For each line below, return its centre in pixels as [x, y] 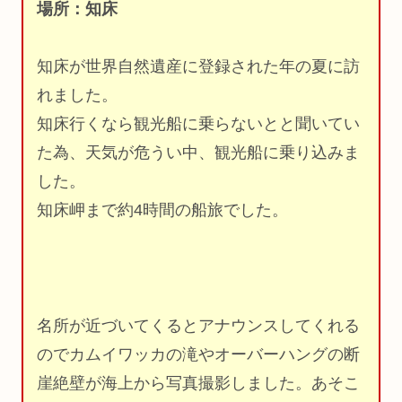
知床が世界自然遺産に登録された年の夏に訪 [198, 66]
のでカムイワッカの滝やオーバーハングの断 [198, 354]
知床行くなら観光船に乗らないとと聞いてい [198, 123]
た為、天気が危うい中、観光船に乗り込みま [198, 152]
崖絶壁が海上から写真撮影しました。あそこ [198, 383]
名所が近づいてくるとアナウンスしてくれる [198, 325]
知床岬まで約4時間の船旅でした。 [162, 210]
